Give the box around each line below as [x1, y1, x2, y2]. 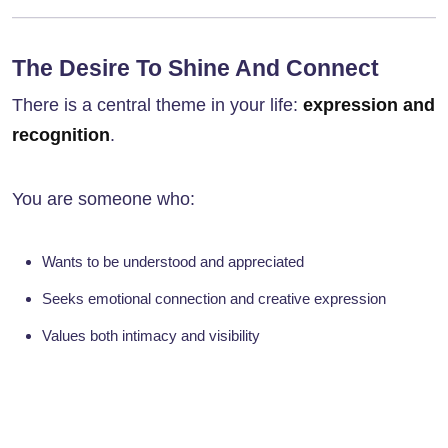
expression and [303, 95, 435, 116]
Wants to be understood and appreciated [42, 253, 304, 271]
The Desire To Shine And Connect [12, 55, 379, 82]
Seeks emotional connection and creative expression [42, 290, 386, 308]
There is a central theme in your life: [12, 95, 303, 116]
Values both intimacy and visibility [42, 327, 260, 345]
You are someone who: [12, 189, 195, 210]
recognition [12, 125, 110, 146]
